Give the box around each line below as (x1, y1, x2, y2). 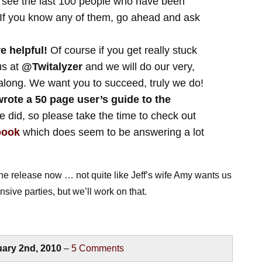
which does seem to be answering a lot (19, 126, 204, 138)
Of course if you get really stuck (47, 44, 197, 56)
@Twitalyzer (21, 61, 82, 73)
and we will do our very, (82, 61, 195, 73)
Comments (77, 243, 125, 253)
